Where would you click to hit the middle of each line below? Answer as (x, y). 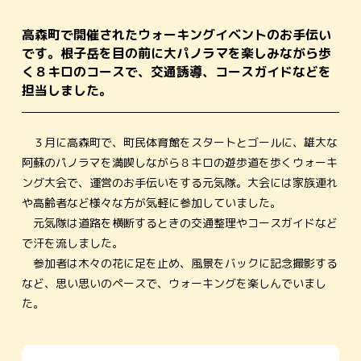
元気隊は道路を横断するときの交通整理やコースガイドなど (179, 223)
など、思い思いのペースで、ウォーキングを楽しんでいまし (174, 284)
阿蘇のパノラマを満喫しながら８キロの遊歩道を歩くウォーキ (179, 163)
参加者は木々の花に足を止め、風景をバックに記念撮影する (179, 263)
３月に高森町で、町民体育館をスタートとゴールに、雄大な (179, 143)
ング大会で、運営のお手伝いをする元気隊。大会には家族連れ (179, 183)
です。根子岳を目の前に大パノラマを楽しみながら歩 (176, 53)
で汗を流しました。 (72, 243)
